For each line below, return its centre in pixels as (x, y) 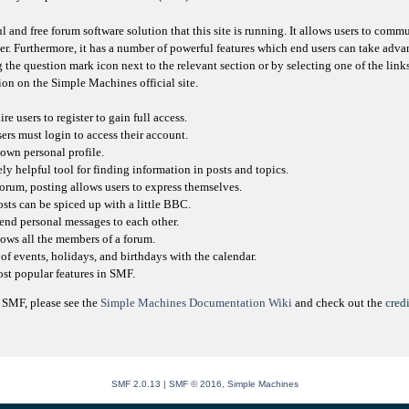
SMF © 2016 (195, 383)
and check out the (338, 303)
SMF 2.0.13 (136, 383)
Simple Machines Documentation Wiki (196, 303)
